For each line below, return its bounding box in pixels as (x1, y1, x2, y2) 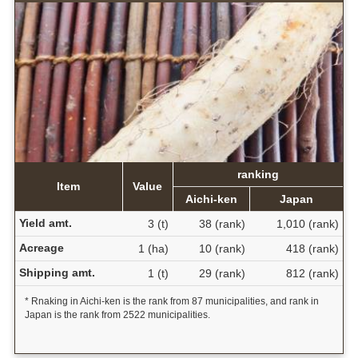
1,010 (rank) (276, 217, 339, 231)
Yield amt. (18, 217, 72, 230)
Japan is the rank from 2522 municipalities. (24, 309, 210, 321)
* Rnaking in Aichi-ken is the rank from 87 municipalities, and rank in (24, 296, 319, 308)
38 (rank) (198, 217, 245, 231)
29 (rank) (198, 267, 245, 280)
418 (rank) (285, 242, 339, 256)
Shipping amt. (18, 266, 95, 280)
